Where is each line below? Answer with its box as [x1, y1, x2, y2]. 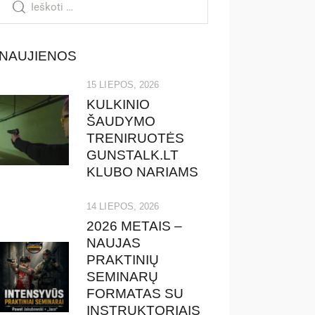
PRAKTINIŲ [86, 252, 160, 267]
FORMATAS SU [86, 285, 184, 301]
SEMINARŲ [86, 269, 159, 284]
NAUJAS [86, 235, 141, 250]
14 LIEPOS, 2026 [86, 200, 160, 212]
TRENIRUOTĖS [86, 130, 185, 146]
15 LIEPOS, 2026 [86, 79, 160, 90]
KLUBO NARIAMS [86, 164, 199, 179]
